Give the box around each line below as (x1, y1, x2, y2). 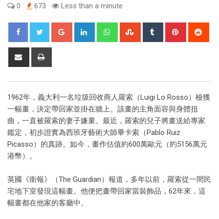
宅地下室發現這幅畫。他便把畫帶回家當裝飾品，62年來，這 (7, 187, 206, 196)
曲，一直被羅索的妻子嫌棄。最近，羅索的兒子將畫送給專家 (7, 116, 205, 126)
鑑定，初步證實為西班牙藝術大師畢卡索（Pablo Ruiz (7, 128, 180, 137)
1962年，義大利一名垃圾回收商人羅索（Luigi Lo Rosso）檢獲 (7, 93, 210, 102)
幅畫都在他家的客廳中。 (7, 198, 88, 208)
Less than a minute (59, 1, 123, 11)
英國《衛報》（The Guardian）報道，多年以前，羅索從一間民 (7, 175, 211, 184)
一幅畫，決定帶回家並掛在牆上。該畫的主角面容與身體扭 (7, 105, 198, 114)
